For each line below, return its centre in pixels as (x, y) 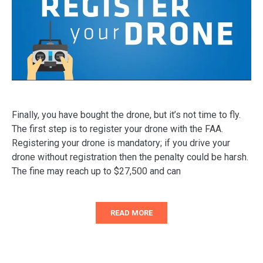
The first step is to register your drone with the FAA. (117, 129)
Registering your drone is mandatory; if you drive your (121, 143)
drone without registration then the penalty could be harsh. (130, 157)
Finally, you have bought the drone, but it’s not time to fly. (126, 115)
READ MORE (131, 213)
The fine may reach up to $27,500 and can (96, 171)
